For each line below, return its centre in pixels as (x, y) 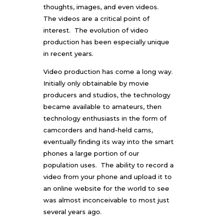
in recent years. (68, 53)
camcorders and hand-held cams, (98, 130)
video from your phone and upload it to (108, 176)
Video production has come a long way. (109, 71)
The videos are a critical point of (96, 18)
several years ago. (73, 211)
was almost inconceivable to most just (106, 200)
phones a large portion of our (91, 153)
